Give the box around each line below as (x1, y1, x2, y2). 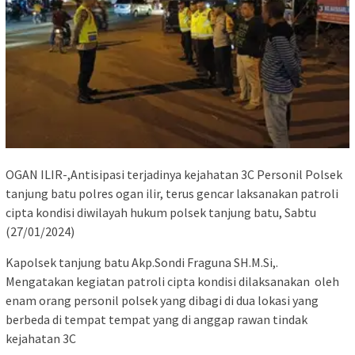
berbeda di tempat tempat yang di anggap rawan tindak (6, 311, 307, 327)
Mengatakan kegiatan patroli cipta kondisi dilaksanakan (6, 273, 310, 289)
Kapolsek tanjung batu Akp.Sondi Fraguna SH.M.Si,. (6, 254, 278, 270)
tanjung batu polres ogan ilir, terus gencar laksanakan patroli (6, 185, 338, 201)
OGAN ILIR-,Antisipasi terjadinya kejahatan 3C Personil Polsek (6, 166, 342, 182)
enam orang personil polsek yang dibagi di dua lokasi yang (6, 292, 319, 308)
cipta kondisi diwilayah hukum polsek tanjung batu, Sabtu (6, 204, 316, 220)
